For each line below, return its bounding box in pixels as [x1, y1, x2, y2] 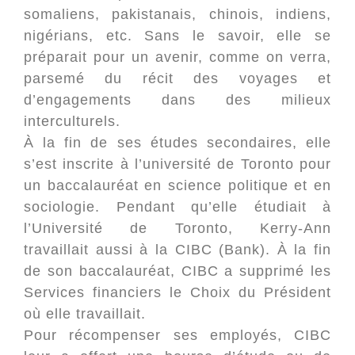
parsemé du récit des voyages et [24, 71, 331, 86]
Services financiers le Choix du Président [24, 284, 331, 300]
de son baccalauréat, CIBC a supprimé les [24, 263, 331, 279]
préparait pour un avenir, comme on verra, [24, 49, 331, 65]
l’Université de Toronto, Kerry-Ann [24, 220, 331, 236]
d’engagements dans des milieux [24, 92, 331, 108]
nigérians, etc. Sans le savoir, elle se [24, 28, 331, 44]
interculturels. [24, 113, 120, 129]
